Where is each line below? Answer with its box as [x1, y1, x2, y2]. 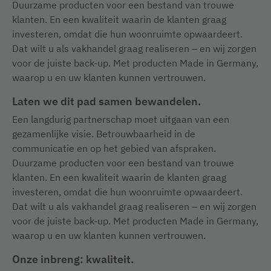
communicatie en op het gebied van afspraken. [12, 142, 216, 154]
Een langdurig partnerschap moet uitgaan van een [12, 113, 229, 125]
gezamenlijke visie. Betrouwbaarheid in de [12, 128, 195, 140]
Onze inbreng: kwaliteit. [12, 252, 134, 266]
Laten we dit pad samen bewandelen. [12, 94, 201, 108]
